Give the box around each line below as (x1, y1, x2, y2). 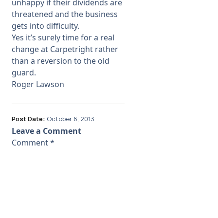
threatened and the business (12, 9, 118, 19)
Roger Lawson (12, 79, 64, 90)
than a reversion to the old (12, 55, 109, 66)
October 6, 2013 (47, 114, 94, 123)
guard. (12, 67, 36, 78)
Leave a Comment (12, 125, 81, 136)
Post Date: (12, 114, 45, 123)
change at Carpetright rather (12, 44, 118, 54)
